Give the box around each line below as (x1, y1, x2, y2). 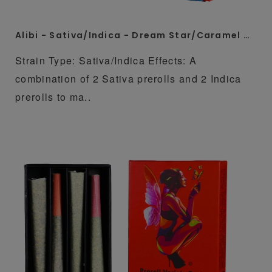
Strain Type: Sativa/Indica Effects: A (15, 53, 197, 67)
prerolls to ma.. (15, 89, 91, 104)
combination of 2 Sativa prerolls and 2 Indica (15, 71, 242, 86)
